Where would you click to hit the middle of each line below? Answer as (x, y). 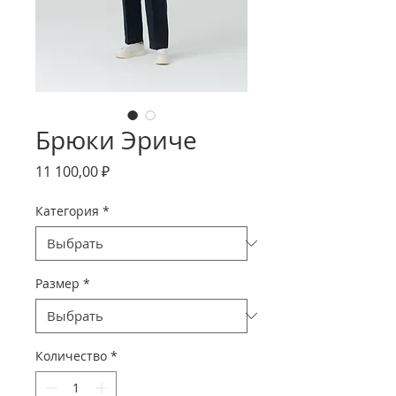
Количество (71, 355)
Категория (67, 210)
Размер (57, 283)
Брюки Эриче (116, 140)
